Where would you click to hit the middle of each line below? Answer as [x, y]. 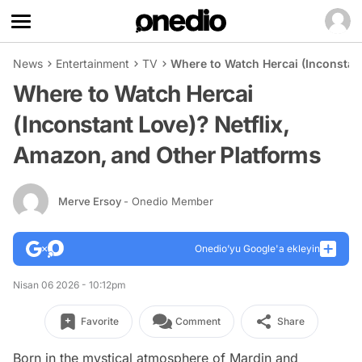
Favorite [99, 321]
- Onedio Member [168, 201]
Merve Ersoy [91, 201]
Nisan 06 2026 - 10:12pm [69, 285]
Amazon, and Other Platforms [167, 155]
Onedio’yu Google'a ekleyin [257, 248]
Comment [198, 321]
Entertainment [93, 63]
